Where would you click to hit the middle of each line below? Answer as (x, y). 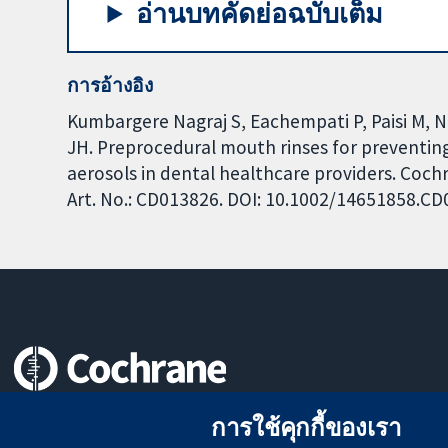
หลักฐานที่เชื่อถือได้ (82, 416)
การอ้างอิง (110, 85)
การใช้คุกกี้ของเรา (306, 427)
